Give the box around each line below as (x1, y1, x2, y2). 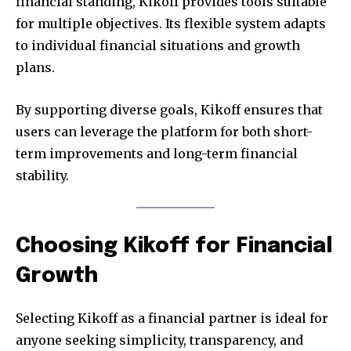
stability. (16, 167, 69, 183)
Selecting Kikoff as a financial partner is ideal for (16, 310, 328, 327)
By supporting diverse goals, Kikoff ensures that (16, 101, 323, 118)
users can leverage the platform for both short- (16, 123, 313, 139)
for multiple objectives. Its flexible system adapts (16, 15, 326, 31)
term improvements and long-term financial (16, 145, 298, 161)
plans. (16, 59, 55, 75)
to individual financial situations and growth (16, 37, 300, 53)
